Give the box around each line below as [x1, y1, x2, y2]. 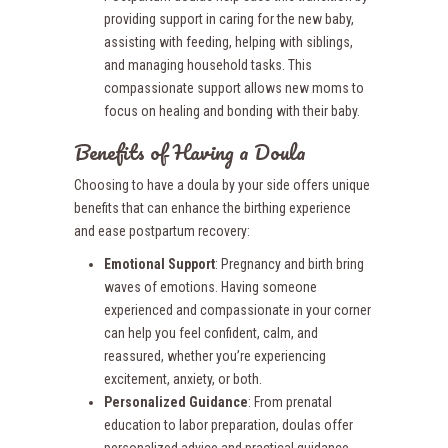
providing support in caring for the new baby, [104, 11, 354, 27]
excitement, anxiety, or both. [104, 371, 262, 387]
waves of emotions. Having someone [104, 279, 317, 295]
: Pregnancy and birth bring [215, 256, 364, 272]
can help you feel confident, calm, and [104, 325, 318, 341]
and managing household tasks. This [104, 57, 312, 73]
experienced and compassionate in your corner [104, 302, 371, 318]
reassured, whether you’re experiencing [104, 348, 326, 364]
